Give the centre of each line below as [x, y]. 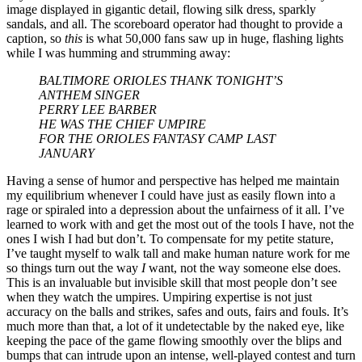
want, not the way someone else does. [243, 267]
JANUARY [67, 153]
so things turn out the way [72, 267]
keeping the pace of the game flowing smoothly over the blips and [174, 340]
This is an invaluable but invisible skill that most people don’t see [172, 282]
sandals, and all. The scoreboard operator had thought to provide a [175, 23]
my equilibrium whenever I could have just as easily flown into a [171, 195]
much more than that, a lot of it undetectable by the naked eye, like [175, 326]
